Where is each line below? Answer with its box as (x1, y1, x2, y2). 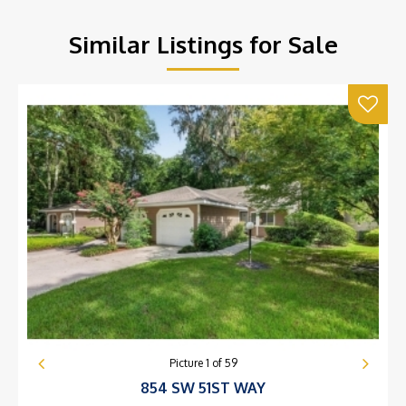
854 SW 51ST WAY (140, 379, 266, 398)
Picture (169, 356, 206, 371)
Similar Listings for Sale (68, 28, 338, 59)
